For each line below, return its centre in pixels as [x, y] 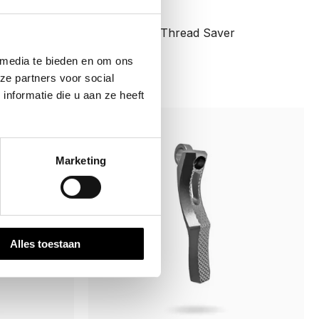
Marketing [81, 160]
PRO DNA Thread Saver [168, 32]
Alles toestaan [45, 244]
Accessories [130, 12]
